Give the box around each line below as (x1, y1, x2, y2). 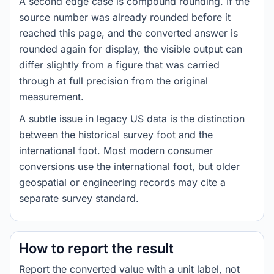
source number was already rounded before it (19, 11, 231, 23)
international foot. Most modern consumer (19, 144, 213, 157)
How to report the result (19, 240, 174, 256)
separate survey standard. (19, 192, 139, 204)
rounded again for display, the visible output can (19, 43, 242, 55)
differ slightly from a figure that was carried (19, 59, 220, 71)
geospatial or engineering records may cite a (19, 176, 226, 188)
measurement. (19, 91, 84, 103)
